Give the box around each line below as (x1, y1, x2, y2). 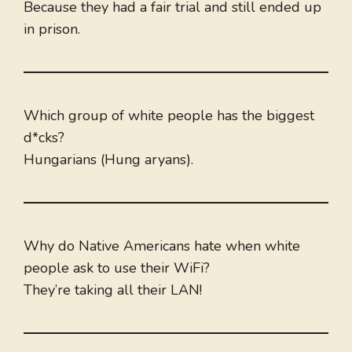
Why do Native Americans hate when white (24, 236, 300, 256)
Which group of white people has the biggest (24, 106, 314, 126)
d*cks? (24, 128, 64, 148)
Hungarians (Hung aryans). (24, 150, 193, 170)
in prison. (24, 20, 80, 39)
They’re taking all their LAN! (24, 280, 202, 300)
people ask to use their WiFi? (24, 258, 210, 278)
